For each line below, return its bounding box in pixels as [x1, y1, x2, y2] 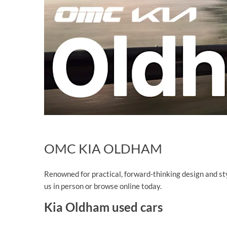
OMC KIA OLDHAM [44, 140, 162, 157]
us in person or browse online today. [44, 181, 162, 191]
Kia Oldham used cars [44, 199, 163, 214]
